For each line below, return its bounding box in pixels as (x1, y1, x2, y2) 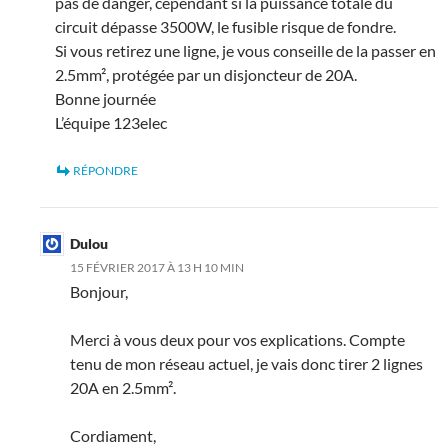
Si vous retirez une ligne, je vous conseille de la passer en (55, 40, 436, 60)
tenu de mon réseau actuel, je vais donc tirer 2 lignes (70, 353, 423, 373)
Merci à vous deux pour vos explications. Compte (70, 329, 405, 349)
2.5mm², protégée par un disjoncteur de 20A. (55, 64, 357, 84)
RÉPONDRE (73, 162, 138, 178)
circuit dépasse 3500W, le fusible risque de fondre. (55, 16, 396, 36)
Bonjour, (70, 281, 128, 301)
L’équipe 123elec (55, 112, 167, 132)
